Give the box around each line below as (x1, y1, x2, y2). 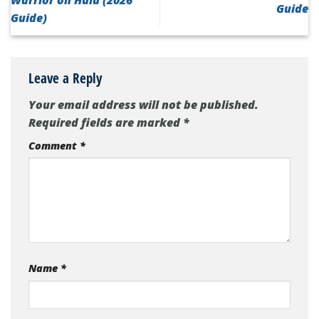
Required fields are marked (28, 114, 183, 130)
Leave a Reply (28, 68, 105, 88)
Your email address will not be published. (28, 96, 258, 113)
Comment (28, 138, 80, 152)
